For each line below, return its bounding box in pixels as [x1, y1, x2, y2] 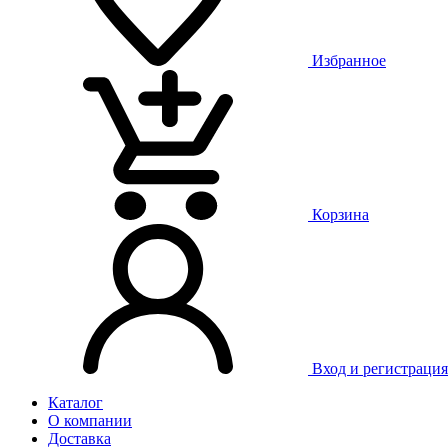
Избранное [312, 52, 386, 69]
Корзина [312, 206, 369, 223]
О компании [48, 412, 132, 429]
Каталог [48, 394, 103, 411]
